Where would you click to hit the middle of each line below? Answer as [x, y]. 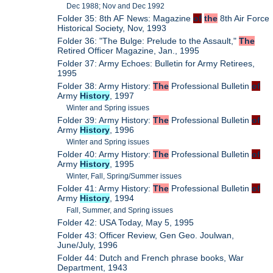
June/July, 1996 [88, 245]
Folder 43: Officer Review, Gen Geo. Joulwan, [146, 235]
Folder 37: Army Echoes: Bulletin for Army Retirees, [156, 63]
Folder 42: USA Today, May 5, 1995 [126, 222]
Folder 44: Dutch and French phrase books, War [151, 257]
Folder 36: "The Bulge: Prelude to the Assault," [148, 41]
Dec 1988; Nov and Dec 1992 [116, 6]
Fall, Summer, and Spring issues [120, 210]
